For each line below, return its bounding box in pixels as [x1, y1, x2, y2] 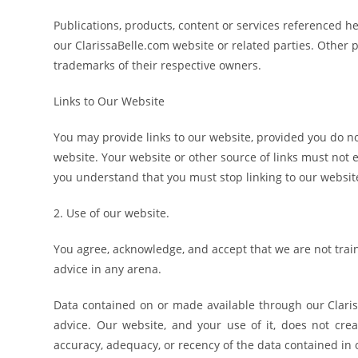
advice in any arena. [54, 261, 162, 276]
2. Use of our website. [54, 205, 170, 221]
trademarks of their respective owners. [54, 58, 262, 73]
